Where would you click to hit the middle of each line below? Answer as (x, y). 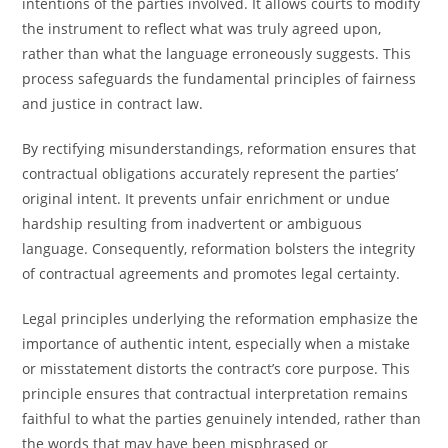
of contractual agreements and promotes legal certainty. (211, 273)
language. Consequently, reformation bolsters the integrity (219, 248)
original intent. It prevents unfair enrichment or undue (206, 198)
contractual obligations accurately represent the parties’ (210, 173)
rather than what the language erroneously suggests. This (217, 53)
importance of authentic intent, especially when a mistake (216, 343)
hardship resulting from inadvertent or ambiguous (192, 223)
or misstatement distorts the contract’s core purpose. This (216, 368)
